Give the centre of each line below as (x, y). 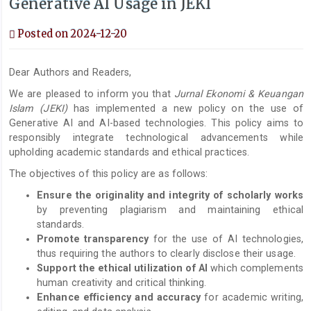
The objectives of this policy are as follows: (109, 174)
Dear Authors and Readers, (70, 72)
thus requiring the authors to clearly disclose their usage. (166, 253)
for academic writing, (252, 297)
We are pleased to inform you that (92, 94)
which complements (255, 268)
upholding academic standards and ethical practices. (129, 152)
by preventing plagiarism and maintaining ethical (170, 210)
